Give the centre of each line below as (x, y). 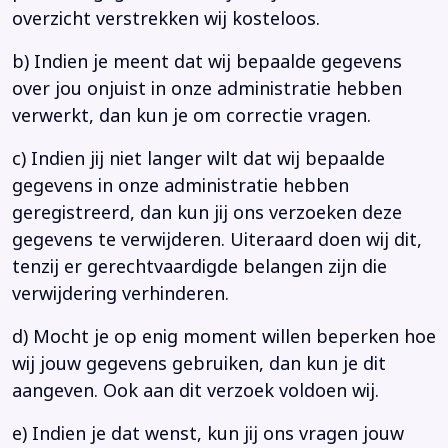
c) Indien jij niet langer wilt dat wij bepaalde (198, 159)
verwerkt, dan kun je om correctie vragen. (196, 116)
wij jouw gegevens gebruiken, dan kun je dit (199, 364)
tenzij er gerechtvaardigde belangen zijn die (199, 267)
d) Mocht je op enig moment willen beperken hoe (224, 337)
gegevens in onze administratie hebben (180, 186)
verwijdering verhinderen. (125, 294)
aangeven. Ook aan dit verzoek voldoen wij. (200, 391)
